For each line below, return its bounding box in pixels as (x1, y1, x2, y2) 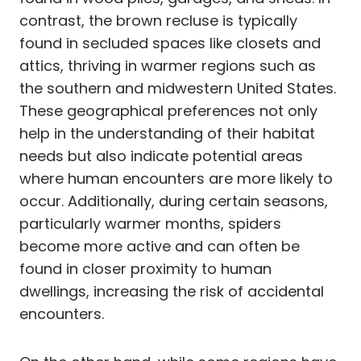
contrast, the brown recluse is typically (19, 10, 297, 31)
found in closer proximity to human (19, 258, 272, 279)
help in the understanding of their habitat (19, 122, 315, 143)
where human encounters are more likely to (19, 168, 333, 189)
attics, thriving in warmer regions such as (19, 55, 316, 76)
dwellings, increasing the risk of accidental (19, 280, 324, 301)
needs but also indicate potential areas (19, 145, 303, 166)
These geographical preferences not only (19, 100, 317, 121)
